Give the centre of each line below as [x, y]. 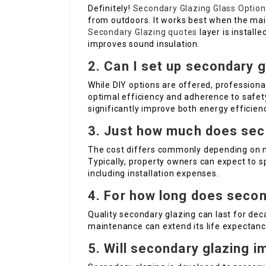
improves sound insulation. [144, 44]
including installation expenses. [153, 174]
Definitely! [110, 9]
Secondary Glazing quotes [143, 32]
